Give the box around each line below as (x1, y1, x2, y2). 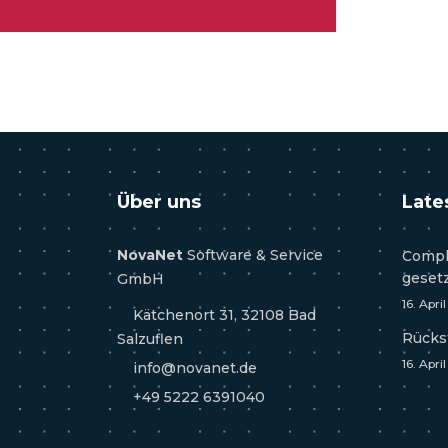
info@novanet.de (129, 359, 257, 377)
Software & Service (183, 246, 323, 264)
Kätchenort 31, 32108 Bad (129, 306, 316, 324)
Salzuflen (117, 330, 183, 348)
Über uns (117, 191, 201, 213)
